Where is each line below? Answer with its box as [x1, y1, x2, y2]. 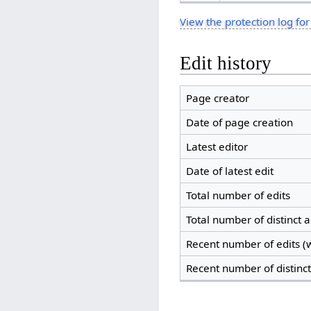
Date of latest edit [185, 164, 274, 178]
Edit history [180, 52, 272, 74]
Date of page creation [185, 115, 293, 130]
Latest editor [185, 140, 248, 154]
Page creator [185, 91, 249, 106]
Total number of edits [185, 188, 290, 203]
